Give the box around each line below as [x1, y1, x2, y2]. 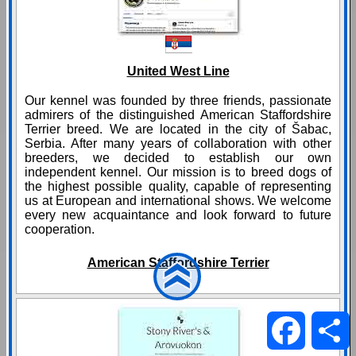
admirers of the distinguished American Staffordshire [25, 108, 331, 122]
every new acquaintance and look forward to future [25, 208, 331, 222]
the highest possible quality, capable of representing [25, 180, 331, 194]
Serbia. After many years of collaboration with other [25, 137, 331, 151]
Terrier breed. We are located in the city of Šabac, [25, 122, 331, 137]
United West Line [126, 64, 230, 79]
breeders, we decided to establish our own [25, 151, 331, 165]
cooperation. [25, 222, 95, 237]
